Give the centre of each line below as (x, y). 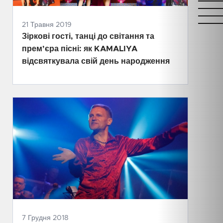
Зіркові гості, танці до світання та (88, 37)
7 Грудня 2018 (45, 218)
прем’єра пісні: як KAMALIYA (80, 49)
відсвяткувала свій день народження (96, 61)
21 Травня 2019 (47, 25)
